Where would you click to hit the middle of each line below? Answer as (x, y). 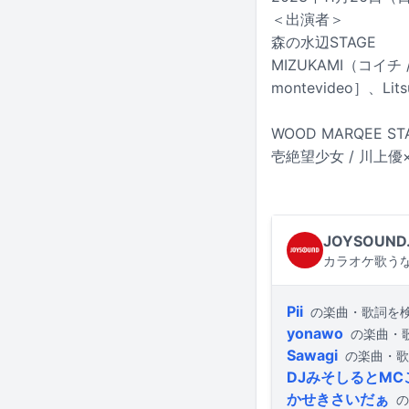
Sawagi (312, 356)
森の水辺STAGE (324, 42)
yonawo (315, 334)
